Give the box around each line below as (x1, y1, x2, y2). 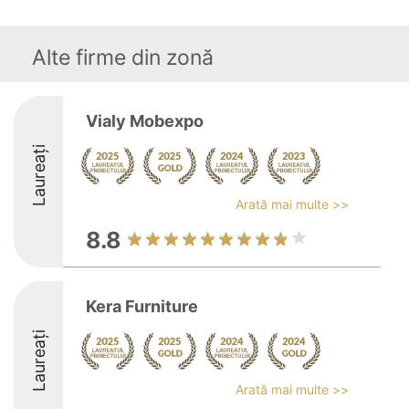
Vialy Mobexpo (86, 111, 204, 131)
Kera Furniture (86, 297, 198, 316)
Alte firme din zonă (32, 45, 214, 70)
